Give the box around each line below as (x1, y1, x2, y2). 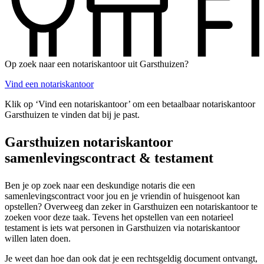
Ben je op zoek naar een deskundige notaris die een (5, 180, 195, 190)
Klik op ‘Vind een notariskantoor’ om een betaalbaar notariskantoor (5, 98, 255, 109)
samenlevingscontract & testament (5, 150, 213, 166)
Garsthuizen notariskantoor (5, 134, 173, 150)
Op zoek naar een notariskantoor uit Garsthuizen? (5, 58, 189, 69)
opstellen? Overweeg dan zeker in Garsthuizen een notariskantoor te (5, 201, 258, 212)
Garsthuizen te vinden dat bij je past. (5, 109, 140, 120)
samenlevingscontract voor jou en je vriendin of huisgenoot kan (5, 190, 240, 201)
